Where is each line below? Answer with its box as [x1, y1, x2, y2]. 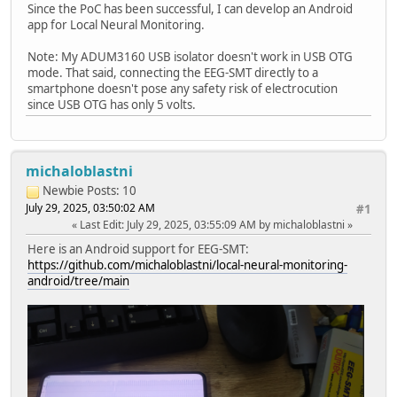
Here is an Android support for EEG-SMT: [27, 241, 249, 258]
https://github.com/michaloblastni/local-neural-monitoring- [27, 257, 347, 274]
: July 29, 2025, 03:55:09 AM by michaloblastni [121, 217, 347, 233]
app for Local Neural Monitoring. [27, 17, 205, 34]
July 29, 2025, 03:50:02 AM [26, 200, 155, 216]
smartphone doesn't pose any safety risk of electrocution [27, 81, 338, 97]
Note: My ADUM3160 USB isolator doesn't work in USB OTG [27, 49, 353, 66]
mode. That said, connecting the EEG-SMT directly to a [27, 65, 318, 82]
